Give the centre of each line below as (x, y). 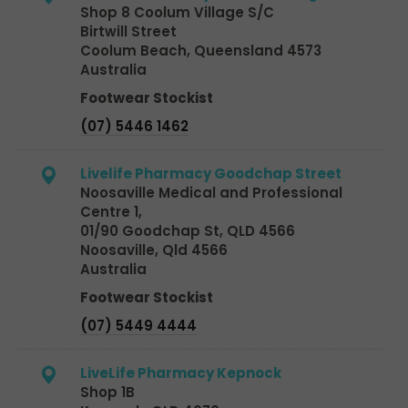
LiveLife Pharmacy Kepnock (181, 372)
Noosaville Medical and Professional (211, 192)
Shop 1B (107, 392)
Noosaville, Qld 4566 (154, 250)
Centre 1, (111, 211)
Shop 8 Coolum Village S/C (177, 12)
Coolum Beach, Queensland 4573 (201, 50)
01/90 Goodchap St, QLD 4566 (188, 230)
